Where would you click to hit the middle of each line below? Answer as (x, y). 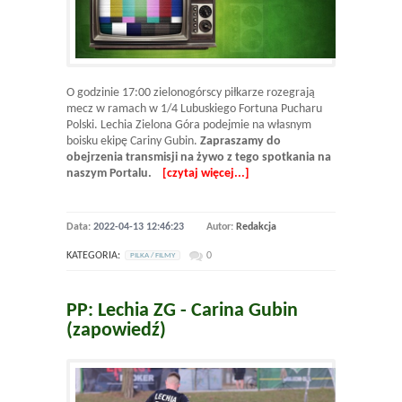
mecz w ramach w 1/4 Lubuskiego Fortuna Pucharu (194, 109)
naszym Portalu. (109, 174)
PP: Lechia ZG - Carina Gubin (182, 311)
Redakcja (256, 227)
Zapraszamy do (240, 142)
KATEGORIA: (93, 256)
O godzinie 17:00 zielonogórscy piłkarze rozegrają (191, 93)
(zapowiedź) (116, 331)
